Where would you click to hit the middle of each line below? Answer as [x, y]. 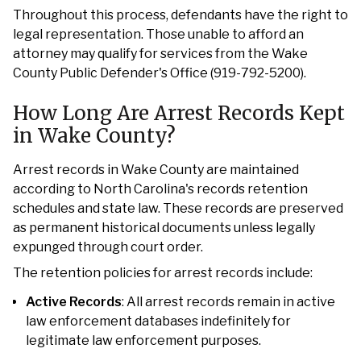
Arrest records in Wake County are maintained [156, 170]
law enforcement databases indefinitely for [158, 321]
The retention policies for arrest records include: [163, 273]
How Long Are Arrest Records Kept [179, 113]
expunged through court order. [108, 247]
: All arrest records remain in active [228, 302]
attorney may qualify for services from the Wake [160, 54]
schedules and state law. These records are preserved [178, 208]
